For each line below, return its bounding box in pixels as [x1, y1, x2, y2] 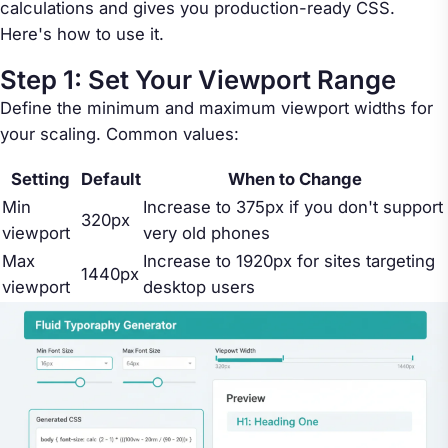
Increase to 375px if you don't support [143, 196, 443, 217]
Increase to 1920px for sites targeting [143, 250, 435, 271]
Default [81, 168, 141, 189]
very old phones [143, 222, 270, 243]
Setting [11, 168, 70, 189]
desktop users [143, 276, 255, 297]
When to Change [227, 168, 362, 189]
